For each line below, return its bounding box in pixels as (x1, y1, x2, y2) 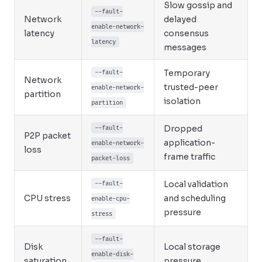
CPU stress (24, 193, 71, 204)
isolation (164, 96, 201, 106)
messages (164, 42, 206, 53)
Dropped (164, 123, 202, 134)
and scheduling (164, 193, 226, 204)
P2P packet (24, 130, 71, 141)
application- (164, 137, 215, 148)
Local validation (164, 179, 228, 189)
